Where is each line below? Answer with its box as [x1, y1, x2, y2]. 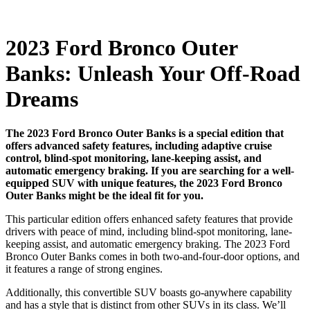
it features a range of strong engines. [6, 262, 163, 275]
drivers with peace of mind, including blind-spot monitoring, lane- [6, 225, 292, 237]
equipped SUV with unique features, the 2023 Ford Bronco [6, 176, 282, 189]
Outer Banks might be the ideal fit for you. [6, 189, 203, 201]
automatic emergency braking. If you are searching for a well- [6, 164, 294, 176]
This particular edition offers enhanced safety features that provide [6, 212, 293, 225]
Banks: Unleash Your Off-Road [6, 61, 300, 86]
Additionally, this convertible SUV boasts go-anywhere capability [6, 286, 292, 298]
